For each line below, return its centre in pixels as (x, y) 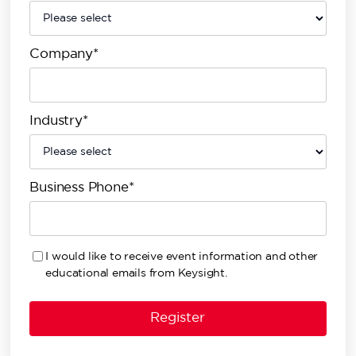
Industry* (59, 121)
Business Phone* (82, 188)
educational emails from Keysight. (136, 273)
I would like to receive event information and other (182, 257)
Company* (64, 54)
